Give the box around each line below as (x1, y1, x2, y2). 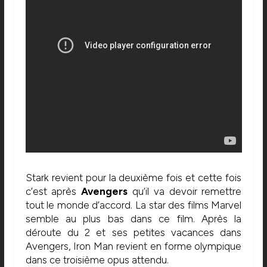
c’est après (25, 185, 82, 198)
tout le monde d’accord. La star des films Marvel (25, 199, 242, 212)
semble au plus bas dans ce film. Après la (25, 213, 242, 225)
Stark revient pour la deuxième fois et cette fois (25, 172, 242, 184)
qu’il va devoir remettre (132, 185, 242, 198)
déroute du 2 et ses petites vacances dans (25, 226, 242, 239)
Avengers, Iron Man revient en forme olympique (25, 240, 242, 253)
